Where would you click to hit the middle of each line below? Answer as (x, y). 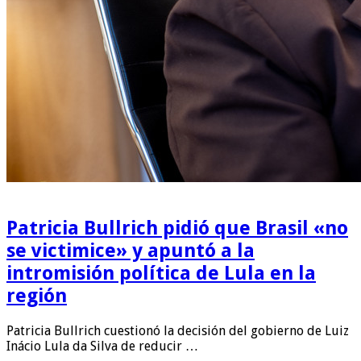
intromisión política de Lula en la (161, 273)
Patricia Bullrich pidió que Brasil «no (177, 228)
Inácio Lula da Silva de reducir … (102, 346)
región (37, 295)
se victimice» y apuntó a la (131, 250)
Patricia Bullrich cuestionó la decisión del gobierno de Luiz (178, 330)
